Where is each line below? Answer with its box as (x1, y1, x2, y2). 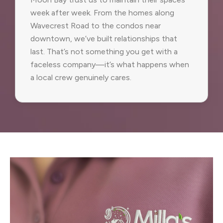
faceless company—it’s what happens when (30, 59, 189, 69)
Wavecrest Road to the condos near (30, 20, 161, 30)
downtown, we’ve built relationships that (30, 33, 177, 43)
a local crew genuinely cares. (30, 72, 131, 82)
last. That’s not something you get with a (30, 46, 178, 56)
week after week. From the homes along (30, 7, 174, 17)
